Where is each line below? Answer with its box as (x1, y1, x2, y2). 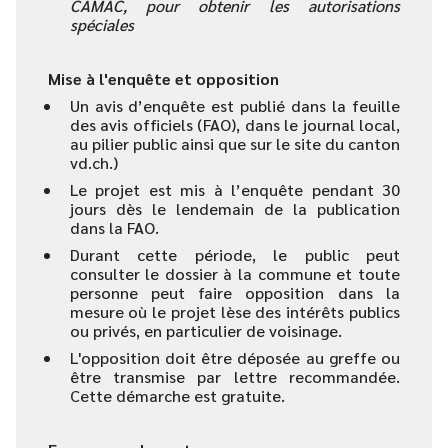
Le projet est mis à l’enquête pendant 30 (69, 179, 400, 200)
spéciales (69, 14, 134, 35)
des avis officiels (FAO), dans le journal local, (69, 114, 400, 135)
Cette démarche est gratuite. (69, 385, 285, 406)
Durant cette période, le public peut (69, 244, 400, 265)
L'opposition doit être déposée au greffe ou (69, 347, 400, 368)
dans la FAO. (69, 217, 159, 238)
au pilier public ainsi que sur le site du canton (69, 133, 400, 154)
